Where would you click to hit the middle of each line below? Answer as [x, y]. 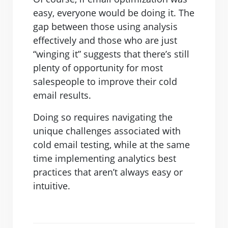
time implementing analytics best [105, 158]
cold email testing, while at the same [111, 144]
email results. [62, 95]
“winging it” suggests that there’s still [111, 54]
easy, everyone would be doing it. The [114, 12]
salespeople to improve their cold [105, 81]
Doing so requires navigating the [103, 117]
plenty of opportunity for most [98, 67]
